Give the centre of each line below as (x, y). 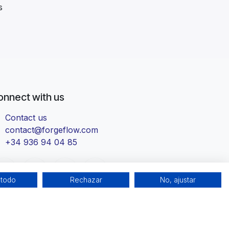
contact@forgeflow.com (51, 130)
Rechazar (86, 180)
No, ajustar (178, 180)
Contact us (26, 118)
